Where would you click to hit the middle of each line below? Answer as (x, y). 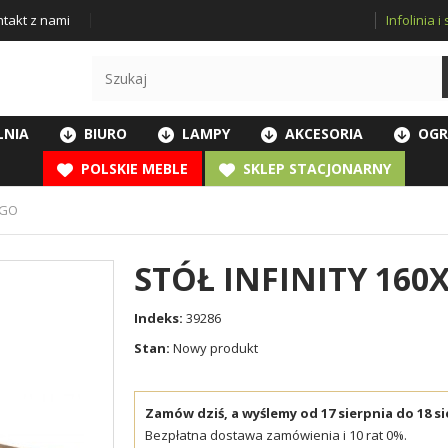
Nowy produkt (215, 348)
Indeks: (158, 318)
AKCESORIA (321, 133)
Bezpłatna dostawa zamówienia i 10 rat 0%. (276, 435)
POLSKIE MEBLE (132, 168)
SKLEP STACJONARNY (315, 168)
